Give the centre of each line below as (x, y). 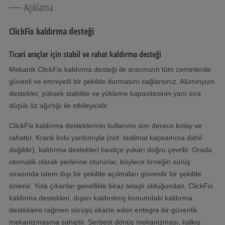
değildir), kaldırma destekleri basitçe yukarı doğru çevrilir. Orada (110, 149)
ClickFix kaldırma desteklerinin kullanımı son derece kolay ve (105, 125)
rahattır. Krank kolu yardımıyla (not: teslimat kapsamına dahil (105, 137)
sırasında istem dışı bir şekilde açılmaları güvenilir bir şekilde (105, 174)
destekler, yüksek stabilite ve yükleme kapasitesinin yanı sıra (105, 93)
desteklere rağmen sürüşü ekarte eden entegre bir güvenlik (103, 210)
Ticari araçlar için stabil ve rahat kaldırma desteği (85, 54)
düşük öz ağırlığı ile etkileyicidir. (59, 105)
